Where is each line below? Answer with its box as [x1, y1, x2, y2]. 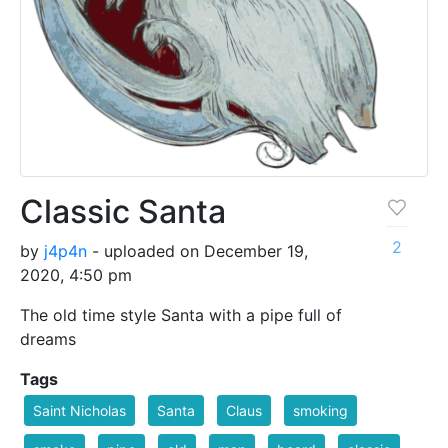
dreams [20, 328, 76, 349]
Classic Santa [20, 191, 226, 231]
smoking [293, 401, 348, 419]
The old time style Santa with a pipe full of [20, 304, 342, 325]
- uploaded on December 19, [87, 240, 308, 261]
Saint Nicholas [33, 401, 126, 419]
